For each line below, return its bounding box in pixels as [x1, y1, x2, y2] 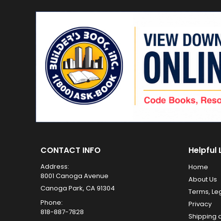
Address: [40, 161, 69, 171]
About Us [188, 174, 217, 184]
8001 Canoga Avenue [40, 171, 109, 181]
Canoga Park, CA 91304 [40, 183, 115, 193]
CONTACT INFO [40, 144, 101, 156]
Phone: [40, 197, 63, 207]
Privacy [188, 199, 212, 209]
